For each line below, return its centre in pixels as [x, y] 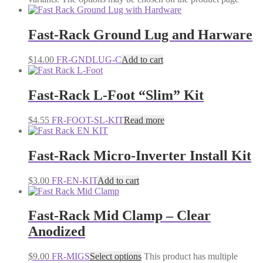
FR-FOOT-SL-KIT [87, 120]
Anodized [57, 232]
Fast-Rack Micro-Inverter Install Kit [140, 155]
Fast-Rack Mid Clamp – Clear [119, 216]
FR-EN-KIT [73, 180]
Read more [144, 120]
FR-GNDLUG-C [88, 59]
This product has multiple [191, 257]
